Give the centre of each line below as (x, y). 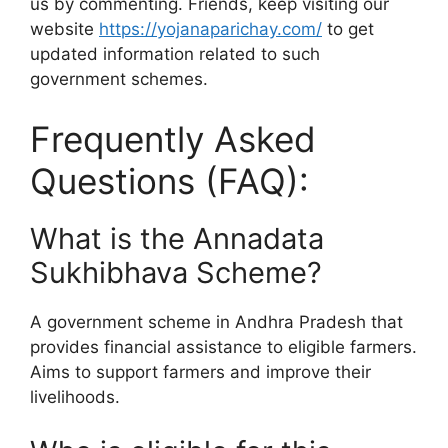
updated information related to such (175, 54)
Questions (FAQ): (169, 180)
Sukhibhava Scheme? (176, 272)
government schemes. (119, 79)
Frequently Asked (173, 138)
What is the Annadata (177, 238)
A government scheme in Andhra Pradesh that (216, 321)
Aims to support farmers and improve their (200, 371)
